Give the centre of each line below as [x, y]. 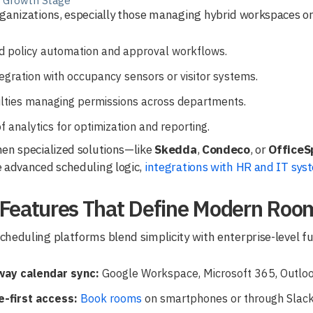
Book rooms [111, 298]
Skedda [176, 149]
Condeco [226, 149]
